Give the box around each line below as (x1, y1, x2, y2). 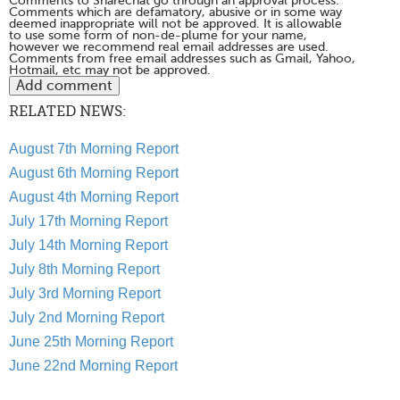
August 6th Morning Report (9, 165, 179, 181)
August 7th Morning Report (9, 141, 179, 157)
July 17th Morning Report (9, 213, 168, 229)
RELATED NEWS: (9, 104, 127, 121)
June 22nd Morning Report (9, 358, 178, 374)
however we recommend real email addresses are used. (9, 40, 329, 54)
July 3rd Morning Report (9, 286, 161, 302)
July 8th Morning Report (9, 262, 160, 278)
